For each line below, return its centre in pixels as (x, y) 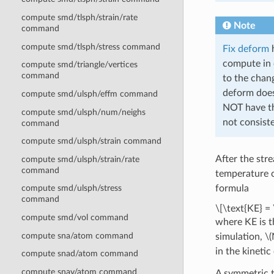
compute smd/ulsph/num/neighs (83, 112)
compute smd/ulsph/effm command (89, 94)
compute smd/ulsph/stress (71, 188)
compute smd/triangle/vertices (79, 65)
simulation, (240, 236)
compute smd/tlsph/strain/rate (79, 18)
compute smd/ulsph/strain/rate (80, 159)
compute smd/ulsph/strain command (91, 141)
